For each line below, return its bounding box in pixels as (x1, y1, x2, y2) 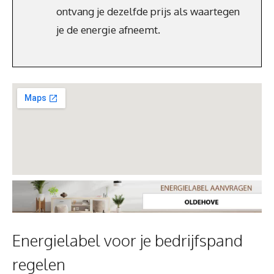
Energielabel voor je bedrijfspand (12, 230, 243, 251)
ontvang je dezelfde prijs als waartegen (56, 4, 240, 18)
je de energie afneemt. (56, 23, 160, 36)
